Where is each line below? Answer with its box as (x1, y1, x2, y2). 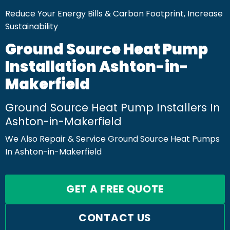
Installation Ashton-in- (5, 56, 188, 77)
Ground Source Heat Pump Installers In (5, 100, 220, 115)
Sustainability (5, 21, 58, 32)
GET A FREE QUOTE (66, 182, 164, 196)
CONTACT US (79, 210, 151, 225)
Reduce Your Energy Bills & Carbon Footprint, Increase (5, 8, 223, 20)
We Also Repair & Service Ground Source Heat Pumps (5, 133, 220, 145)
